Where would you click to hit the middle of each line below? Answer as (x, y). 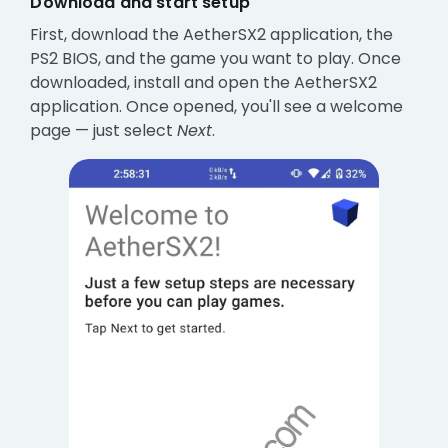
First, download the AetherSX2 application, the (212, 35)
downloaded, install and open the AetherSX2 (204, 83)
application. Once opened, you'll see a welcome (217, 107)
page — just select (104, 131)
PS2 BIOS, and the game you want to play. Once (216, 59)
